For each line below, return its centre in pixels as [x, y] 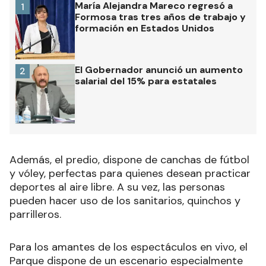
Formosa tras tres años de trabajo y [160, 17]
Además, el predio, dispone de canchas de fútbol [129, 160]
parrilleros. [35, 215]
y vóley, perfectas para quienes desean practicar [130, 174]
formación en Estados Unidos [145, 28]
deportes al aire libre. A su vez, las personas [117, 187]
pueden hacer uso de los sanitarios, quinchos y [125, 201]
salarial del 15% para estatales [146, 81]
